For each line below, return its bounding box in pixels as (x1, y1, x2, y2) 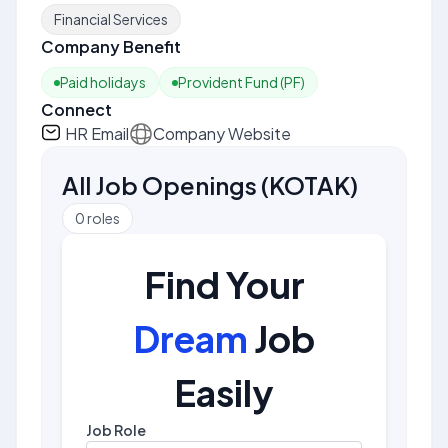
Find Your (143, 262, 305, 307)
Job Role (86, 421, 146, 439)
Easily (174, 370, 274, 415)
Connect (41, 99, 112, 120)
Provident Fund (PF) (178, 73, 305, 91)
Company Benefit (41, 36, 181, 57)
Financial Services (54, 10, 168, 28)
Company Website (153, 123, 291, 144)
